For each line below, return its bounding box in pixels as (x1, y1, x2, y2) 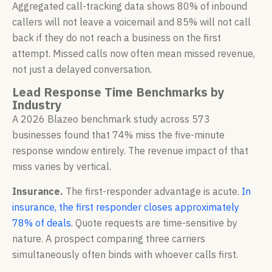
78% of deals (12, 216, 71, 229)
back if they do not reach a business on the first (12, 31, 221, 44)
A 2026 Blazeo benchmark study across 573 (12, 113, 210, 126)
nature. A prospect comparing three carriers (12, 232, 205, 245)
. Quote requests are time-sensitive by (71, 216, 237, 229)
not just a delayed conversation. (12, 63, 152, 75)
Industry (12, 97, 62, 114)
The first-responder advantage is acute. (63, 185, 242, 197)
